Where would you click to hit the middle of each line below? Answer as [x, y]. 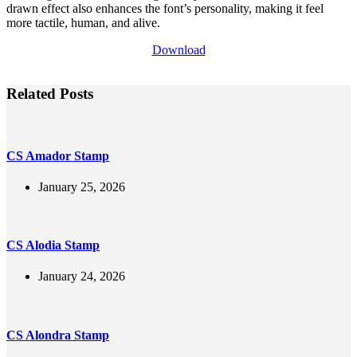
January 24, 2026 [82, 277]
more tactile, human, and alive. [83, 22]
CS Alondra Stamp [58, 335]
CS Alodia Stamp [53, 245]
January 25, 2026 [82, 186]
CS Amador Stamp [58, 155]
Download [178, 49]
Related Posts [50, 93]
